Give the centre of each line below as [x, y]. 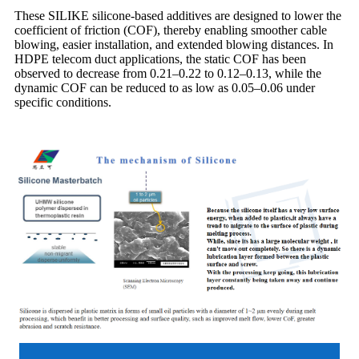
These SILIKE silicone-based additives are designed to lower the [178, 15]
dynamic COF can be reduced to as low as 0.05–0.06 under [165, 87]
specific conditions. [63, 102]
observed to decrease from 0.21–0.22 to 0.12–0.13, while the [168, 73]
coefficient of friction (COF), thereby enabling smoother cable [171, 30]
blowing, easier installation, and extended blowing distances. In [174, 44]
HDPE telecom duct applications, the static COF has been [160, 58]
